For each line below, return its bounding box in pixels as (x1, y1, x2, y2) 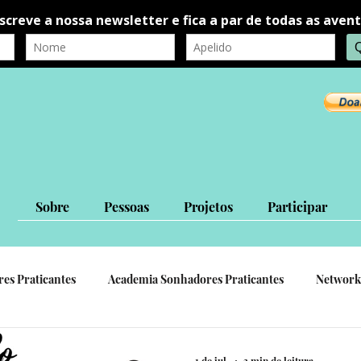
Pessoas (103, 198, 149, 216)
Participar (267, 198, 327, 216)
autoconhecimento (122, 335, 220, 351)
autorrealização (10, 335, 90, 351)
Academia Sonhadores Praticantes (108, 271, 284, 287)
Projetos (183, 198, 233, 216)
